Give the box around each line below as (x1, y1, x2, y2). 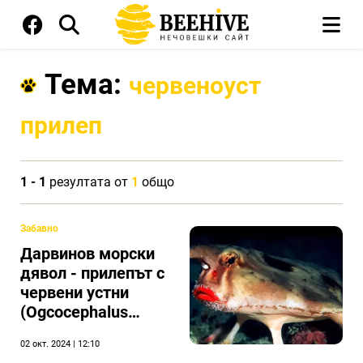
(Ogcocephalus (20, 302, 128, 322)
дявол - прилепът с (20, 263, 164, 283)
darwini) (20, 322, 79, 341)
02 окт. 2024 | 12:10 (20, 339, 100, 349)
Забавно (20, 223, 58, 234)
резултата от (46, 174, 131, 190)
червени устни (20, 283, 129, 302)
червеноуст (129, 71, 261, 100)
